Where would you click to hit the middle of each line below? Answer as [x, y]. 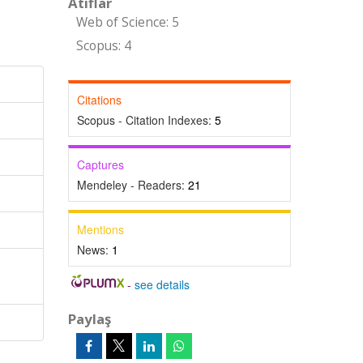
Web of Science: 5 [127, 22]
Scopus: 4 [103, 46]
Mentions [100, 229]
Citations [99, 100]
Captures [100, 164]
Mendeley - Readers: [132, 185]
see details [162, 284]
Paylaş [89, 319]
